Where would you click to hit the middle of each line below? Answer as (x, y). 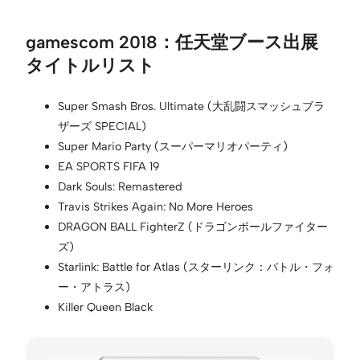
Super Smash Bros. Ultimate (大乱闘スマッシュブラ (191, 106)
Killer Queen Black (105, 307)
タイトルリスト (90, 65)
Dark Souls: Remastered (120, 186)
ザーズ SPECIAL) (102, 126)
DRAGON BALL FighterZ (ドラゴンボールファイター (193, 226)
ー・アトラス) (94, 286)
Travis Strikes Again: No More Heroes (155, 206)
